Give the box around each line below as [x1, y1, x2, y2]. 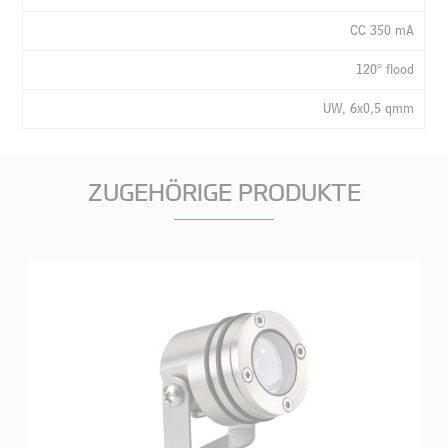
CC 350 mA [350, 21, 415, 39]
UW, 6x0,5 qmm [323, 99, 415, 117]
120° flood [356, 60, 415, 78]
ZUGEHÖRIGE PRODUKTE [87, 176, 361, 206]
